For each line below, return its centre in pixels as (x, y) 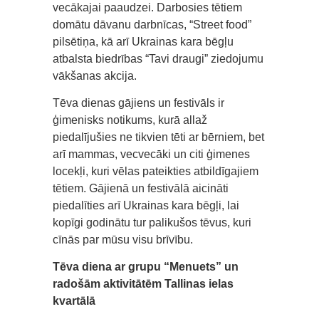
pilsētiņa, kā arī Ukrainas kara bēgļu (143, 41)
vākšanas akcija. (95, 75)
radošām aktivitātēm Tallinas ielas (143, 283)
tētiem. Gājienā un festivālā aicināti (141, 188)
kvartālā (74, 300)
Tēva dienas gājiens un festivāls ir (138, 103)
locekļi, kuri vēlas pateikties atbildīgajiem (156, 171)
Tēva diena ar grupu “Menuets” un (146, 266)
